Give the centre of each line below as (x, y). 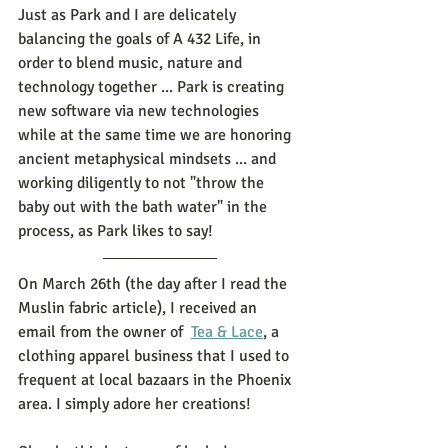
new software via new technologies (140, 110)
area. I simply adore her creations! (136, 403)
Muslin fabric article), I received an (139, 307)
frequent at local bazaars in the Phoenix (156, 379)
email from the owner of (104, 331)
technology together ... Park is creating (153, 86)
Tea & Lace (227, 331)
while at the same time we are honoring (156, 134)
